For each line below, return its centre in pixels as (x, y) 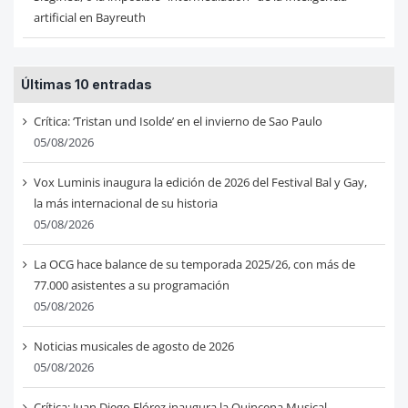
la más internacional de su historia (125, 203)
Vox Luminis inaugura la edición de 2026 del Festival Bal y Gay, (200, 182)
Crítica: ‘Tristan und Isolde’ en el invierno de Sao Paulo (178, 121)
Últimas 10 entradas (86, 84)
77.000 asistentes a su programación (131, 285)
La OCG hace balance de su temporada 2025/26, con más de (194, 264)
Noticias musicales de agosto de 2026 (133, 346)
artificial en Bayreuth (89, 17)
